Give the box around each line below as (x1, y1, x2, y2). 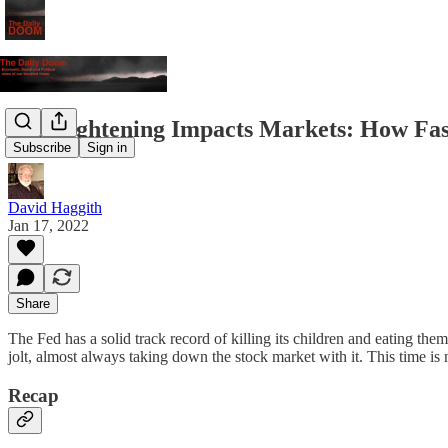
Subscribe (13, 140, 71, 156)
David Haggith (8, 198, 102, 216)
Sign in (87, 140, 127, 156)
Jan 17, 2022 (8, 216, 89, 234)
